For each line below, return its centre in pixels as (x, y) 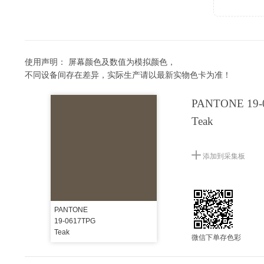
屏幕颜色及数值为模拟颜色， (122, 61)
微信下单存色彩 (217, 237)
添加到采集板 (223, 155)
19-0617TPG (75, 221)
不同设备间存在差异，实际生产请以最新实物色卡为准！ (128, 74)
